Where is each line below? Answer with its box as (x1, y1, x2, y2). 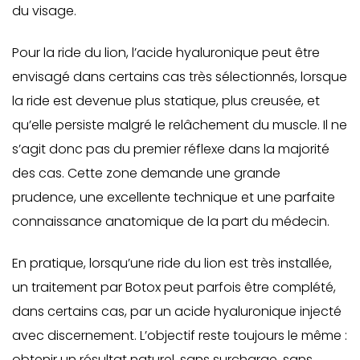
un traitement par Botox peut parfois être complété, (12, 278, 336, 297)
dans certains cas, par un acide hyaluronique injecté (12, 302, 342, 321)
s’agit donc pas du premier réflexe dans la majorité (12, 140, 329, 158)
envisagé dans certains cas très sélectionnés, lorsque (12, 67, 347, 86)
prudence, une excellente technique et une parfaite (12, 188, 335, 207)
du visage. (12, 2, 76, 20)
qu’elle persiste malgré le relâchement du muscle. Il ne (12, 116, 347, 134)
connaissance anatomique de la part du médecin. (12, 212, 329, 231)
